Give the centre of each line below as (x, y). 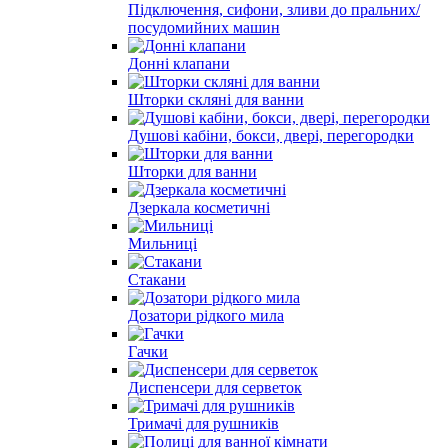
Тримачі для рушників (203, 423)
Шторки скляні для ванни (216, 99)
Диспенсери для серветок (215, 387)
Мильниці (162, 243)
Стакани (157, 279)
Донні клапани (179, 63)
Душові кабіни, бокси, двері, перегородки (271, 135)
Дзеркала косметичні (199, 207)
